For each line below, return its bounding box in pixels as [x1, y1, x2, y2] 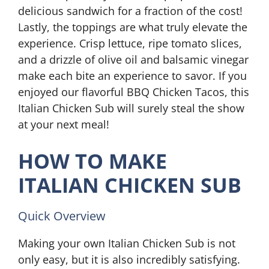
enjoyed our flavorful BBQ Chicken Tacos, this [18, 85, 249, 99]
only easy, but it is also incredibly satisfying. [18, 252, 240, 267]
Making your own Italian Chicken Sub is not [18, 236, 235, 250]
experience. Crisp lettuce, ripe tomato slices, [18, 36, 242, 50]
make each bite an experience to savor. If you [18, 68, 247, 83]
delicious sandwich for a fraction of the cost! [18, 4, 243, 18]
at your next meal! [18, 117, 109, 131]
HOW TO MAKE [18, 147, 167, 175]
